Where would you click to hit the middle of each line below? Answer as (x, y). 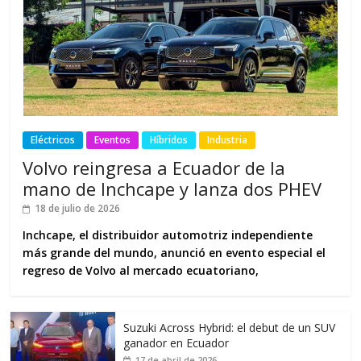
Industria (228, 139)
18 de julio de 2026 (78, 208)
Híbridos (169, 139)
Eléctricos (53, 139)
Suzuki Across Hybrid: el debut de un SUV (230, 327)
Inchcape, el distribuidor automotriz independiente (168, 234)
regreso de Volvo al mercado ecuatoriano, (141, 270)
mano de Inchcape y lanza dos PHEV (172, 188)
